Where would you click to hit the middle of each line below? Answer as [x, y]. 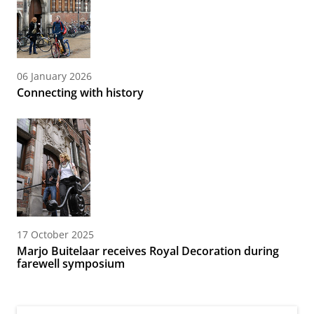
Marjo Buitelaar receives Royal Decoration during [148, 251]
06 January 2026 [54, 76]
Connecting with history [80, 93]
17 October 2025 [55, 235]
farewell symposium [71, 264]
